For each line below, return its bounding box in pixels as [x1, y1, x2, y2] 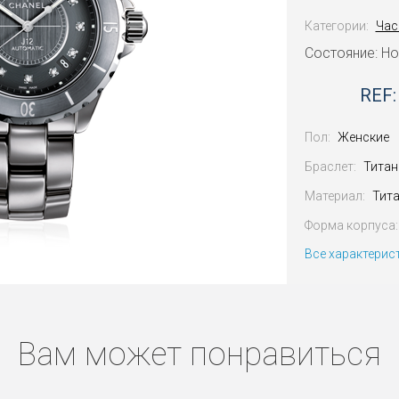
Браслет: [304, 159, 356, 174]
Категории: [304, 19, 369, 33]
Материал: [304, 189, 365, 203]
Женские [337, 130, 389, 144]
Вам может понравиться [18, 336, 381, 373]
